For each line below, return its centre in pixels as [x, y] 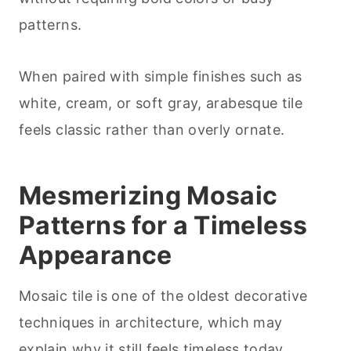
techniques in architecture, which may [151, 323]
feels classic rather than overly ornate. [152, 130]
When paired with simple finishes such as [161, 77]
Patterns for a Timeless [163, 226]
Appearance [96, 255]
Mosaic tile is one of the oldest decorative [163, 296]
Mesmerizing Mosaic [148, 196]
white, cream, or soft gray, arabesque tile [161, 103]
